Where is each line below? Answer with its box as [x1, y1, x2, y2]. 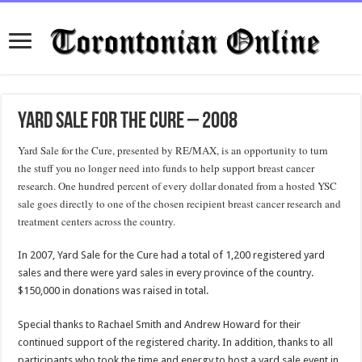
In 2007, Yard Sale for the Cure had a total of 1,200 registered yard [18, 249, 326, 261]
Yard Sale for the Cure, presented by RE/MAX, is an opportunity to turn [18, 143, 329, 158]
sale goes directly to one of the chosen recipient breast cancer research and [18, 196, 342, 211]
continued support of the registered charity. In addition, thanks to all [18, 336, 334, 348]
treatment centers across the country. [18, 214, 176, 229]
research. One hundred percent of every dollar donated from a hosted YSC [18, 179, 338, 193]
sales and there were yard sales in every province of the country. [18, 267, 314, 279]
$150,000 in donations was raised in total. [18, 284, 209, 297]
